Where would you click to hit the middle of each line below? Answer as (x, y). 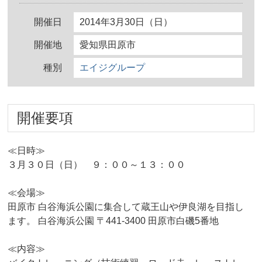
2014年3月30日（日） (126, 22)
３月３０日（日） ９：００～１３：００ (97, 165)
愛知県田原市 (108, 45)
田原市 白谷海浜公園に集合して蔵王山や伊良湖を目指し (126, 207)
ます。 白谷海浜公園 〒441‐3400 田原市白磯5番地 (113, 221)
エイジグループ (113, 68)
